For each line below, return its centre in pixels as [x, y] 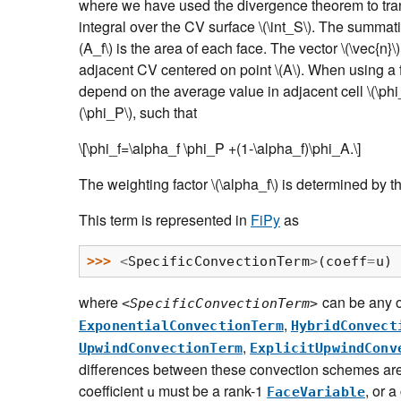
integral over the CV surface [169, 27]
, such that [165, 113]
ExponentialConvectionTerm [181, 325]
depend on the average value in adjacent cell [223, 91]
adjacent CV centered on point [177, 70]
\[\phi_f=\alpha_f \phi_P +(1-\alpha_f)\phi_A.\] [220, 149]
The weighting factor [145, 184]
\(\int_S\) [285, 27]
